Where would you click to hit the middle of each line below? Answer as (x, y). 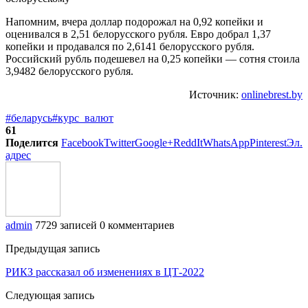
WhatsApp (226, 142)
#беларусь (29, 118)
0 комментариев (137, 225)
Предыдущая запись (53, 248)
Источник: (215, 94)
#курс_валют (83, 118)
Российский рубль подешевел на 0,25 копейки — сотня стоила (153, 58)
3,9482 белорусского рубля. (69, 71)
